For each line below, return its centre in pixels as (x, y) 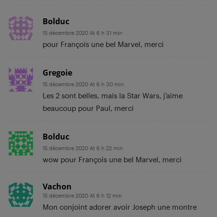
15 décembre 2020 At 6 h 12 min (82, 195)
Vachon (57, 186)
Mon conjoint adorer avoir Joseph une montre (120, 207)
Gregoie (57, 72)
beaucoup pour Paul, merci (88, 108)
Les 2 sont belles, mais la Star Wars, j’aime (113, 95)
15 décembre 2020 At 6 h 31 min (83, 32)
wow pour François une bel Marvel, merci (112, 159)
